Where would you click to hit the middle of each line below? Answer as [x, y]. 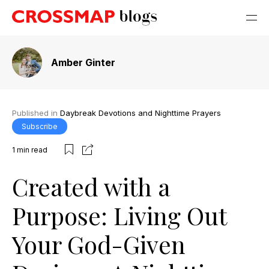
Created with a [91, 186]
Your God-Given [99, 244]
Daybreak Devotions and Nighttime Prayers [141, 113]
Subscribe [40, 126]
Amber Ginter [83, 62]
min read [32, 150]
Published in [36, 113]
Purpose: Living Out [119, 215]
